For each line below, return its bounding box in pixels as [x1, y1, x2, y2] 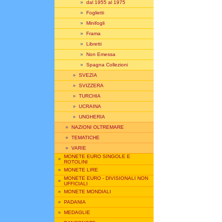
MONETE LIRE [64, 167, 98, 172]
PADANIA [64, 199, 86, 205]
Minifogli [86, 20, 105, 26]
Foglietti [86, 10, 104, 15]
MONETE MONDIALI [64, 189, 111, 194]
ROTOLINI [64, 159, 88, 165]
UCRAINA [79, 104, 101, 109]
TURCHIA [79, 93, 101, 99]
